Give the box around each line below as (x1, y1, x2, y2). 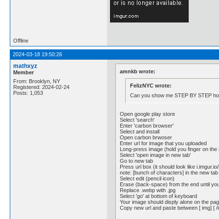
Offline (13, 38, 28, 44)
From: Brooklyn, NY (13, 78, 60, 84)
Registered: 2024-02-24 (13, 84, 69, 90)
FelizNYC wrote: (130, 83, 172, 88)
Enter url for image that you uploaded (120, 140, 207, 146)
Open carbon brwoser (120, 134, 173, 140)
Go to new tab (120, 158, 153, 164)
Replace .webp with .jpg (120, 187, 176, 193)
